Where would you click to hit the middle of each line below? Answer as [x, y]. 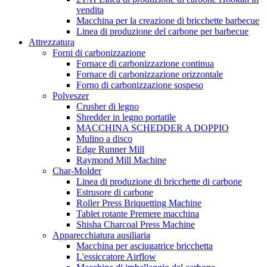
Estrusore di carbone [115, 192]
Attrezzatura [52, 42]
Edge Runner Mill [110, 149]
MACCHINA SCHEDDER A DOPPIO [153, 128]
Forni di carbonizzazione [99, 53]
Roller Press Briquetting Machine [139, 203]
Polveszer [71, 96]
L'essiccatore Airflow [116, 257]
